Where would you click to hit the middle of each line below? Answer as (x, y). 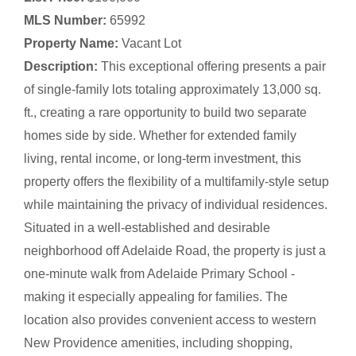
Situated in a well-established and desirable (147, 227)
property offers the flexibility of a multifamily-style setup (176, 181)
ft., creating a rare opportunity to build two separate (165, 112)
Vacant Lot (151, 43)
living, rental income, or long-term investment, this (163, 158)
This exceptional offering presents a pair (213, 66)
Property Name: (73, 43)
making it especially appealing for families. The (156, 296)
